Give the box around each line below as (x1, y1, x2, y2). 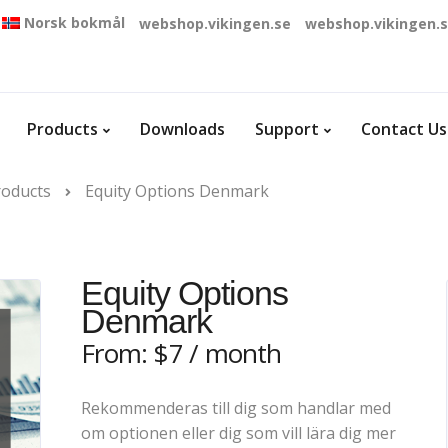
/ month (189, 335, 282, 371)
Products (27, 118, 98, 140)
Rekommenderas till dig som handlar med (81, 397, 392, 419)
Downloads (140, 118, 225, 140)
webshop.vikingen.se (139, 14, 291, 33)
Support (255, 118, 319, 140)
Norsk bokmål (24, 13, 125, 32)
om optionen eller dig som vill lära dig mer (81, 422, 397, 444)
